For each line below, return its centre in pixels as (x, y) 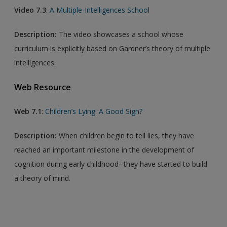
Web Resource (43, 87)
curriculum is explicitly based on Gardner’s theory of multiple (112, 48)
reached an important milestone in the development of (104, 149)
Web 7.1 (28, 111)
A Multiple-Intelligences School (100, 10)
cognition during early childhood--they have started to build (111, 164)
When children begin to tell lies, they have (126, 135)
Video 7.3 (30, 10)
